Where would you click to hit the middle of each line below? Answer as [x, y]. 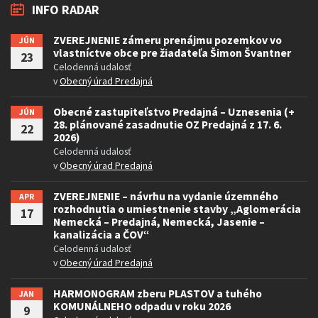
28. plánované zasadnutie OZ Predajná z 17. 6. [168, 124]
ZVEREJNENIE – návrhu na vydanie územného [166, 196]
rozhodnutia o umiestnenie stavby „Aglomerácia [177, 209]
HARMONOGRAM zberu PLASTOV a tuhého [158, 293]
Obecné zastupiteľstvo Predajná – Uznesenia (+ [174, 111]
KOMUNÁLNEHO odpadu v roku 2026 [142, 306]
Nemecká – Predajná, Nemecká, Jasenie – [159, 221]
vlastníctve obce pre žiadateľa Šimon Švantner [172, 53]
